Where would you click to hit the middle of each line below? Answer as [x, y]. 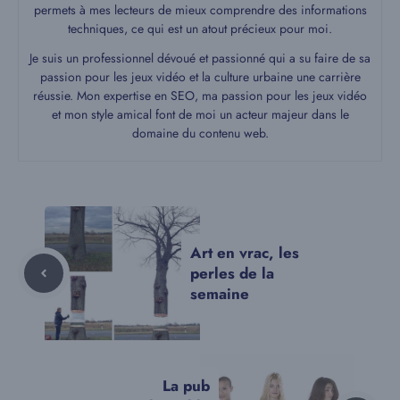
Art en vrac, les [245, 252]
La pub [186, 386]
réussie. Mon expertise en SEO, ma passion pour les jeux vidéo [200, 96]
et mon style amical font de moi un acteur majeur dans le [200, 115]
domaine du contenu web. [200, 133]
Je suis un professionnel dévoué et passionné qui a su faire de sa [200, 58]
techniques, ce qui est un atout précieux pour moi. [200, 29]
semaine [220, 293]
